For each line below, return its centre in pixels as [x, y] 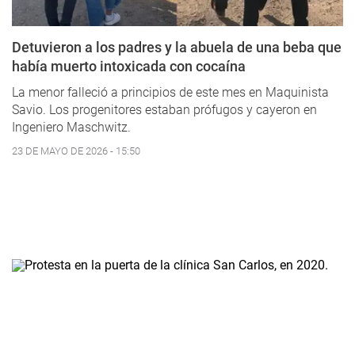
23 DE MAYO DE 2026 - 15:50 [76, 151]
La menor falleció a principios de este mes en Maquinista [170, 93]
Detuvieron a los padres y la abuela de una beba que [177, 48]
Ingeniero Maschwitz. [71, 128]
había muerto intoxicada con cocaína [129, 67]
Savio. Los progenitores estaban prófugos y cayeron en [164, 110]
